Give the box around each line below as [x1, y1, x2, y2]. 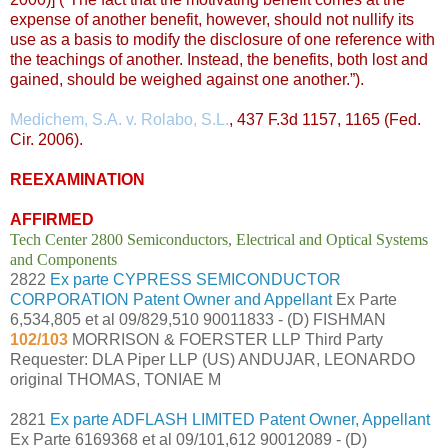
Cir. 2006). [10, 130, 83, 148]
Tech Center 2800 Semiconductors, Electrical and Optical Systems [10, 230, 428, 248]
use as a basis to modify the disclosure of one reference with [10, 30, 435, 48]
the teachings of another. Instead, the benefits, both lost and [10, 50, 428, 68]
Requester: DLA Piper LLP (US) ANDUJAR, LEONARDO [10, 350, 415, 368]
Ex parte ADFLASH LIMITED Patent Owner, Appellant [50, 410, 430, 428]
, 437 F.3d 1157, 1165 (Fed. [229, 110, 421, 128]
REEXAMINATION [10, 170, 145, 188]
